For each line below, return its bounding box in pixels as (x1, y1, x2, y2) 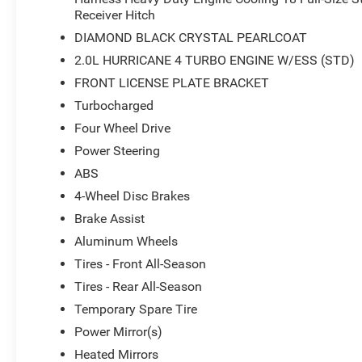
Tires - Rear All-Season (74, 278, 203, 294)
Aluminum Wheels (74, 233, 179, 249)
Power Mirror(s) (74, 323, 163, 339)
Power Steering (74, 142, 161, 158)
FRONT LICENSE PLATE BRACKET (74, 74, 270, 90)
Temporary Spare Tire (74, 301, 198, 317)
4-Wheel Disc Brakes (74, 187, 191, 204)
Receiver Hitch (74, 6, 156, 23)
